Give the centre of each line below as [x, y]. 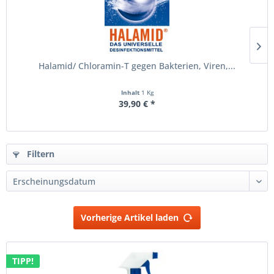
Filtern [39, 154]
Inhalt [131, 92]
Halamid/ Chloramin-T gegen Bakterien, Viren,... [137, 66]
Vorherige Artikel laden [130, 217]
